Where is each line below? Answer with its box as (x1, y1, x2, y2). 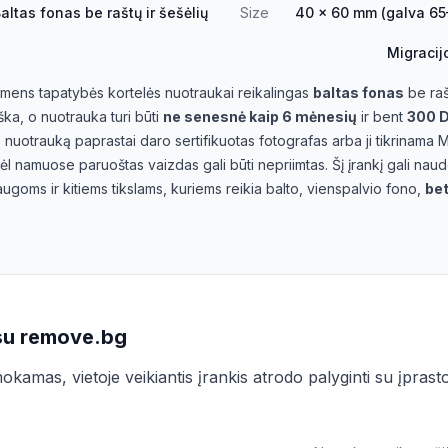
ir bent (357, 108, 407, 125)
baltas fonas (313, 84, 404, 101)
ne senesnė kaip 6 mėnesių (163, 108, 357, 125)
